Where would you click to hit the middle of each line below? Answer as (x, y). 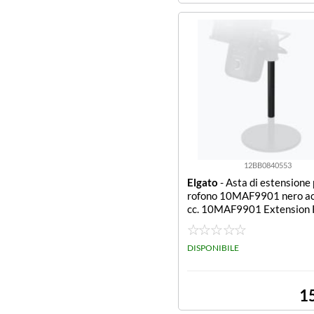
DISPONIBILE (213, 248)
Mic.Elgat (209, 222)
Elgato (203, 182)
